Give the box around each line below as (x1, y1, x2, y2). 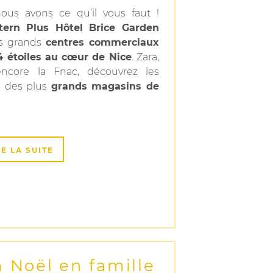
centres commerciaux (45, 37, 160, 48)
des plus (4, 80, 51, 92)
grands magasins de (51, 80, 160, 92)
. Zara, (131, 51, 160, 63)
